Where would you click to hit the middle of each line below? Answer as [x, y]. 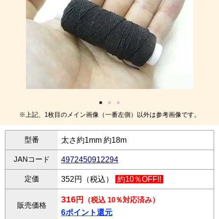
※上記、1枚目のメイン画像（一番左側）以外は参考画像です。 [109, 115]
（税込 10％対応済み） [121, 200]
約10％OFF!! [139, 179]
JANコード [32, 159]
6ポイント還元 [87, 213]
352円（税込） [88, 179]
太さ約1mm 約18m [94, 140]
